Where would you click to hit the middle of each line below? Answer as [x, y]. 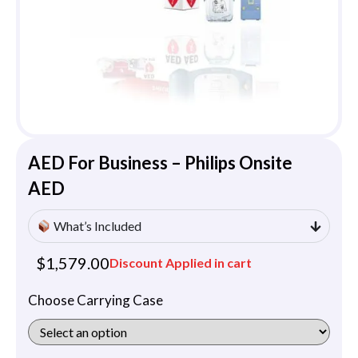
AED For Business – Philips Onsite [160, 163]
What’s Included [97, 226]
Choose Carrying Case [95, 300]
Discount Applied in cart [181, 263]
